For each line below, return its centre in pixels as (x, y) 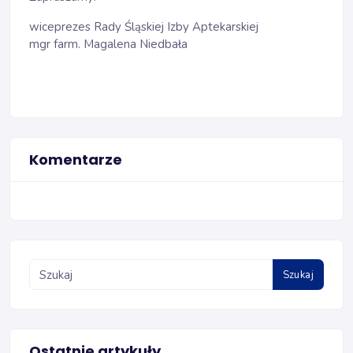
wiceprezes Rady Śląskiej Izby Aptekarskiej (144, 27)
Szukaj (298, 275)
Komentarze (76, 160)
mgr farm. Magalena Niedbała (108, 45)
